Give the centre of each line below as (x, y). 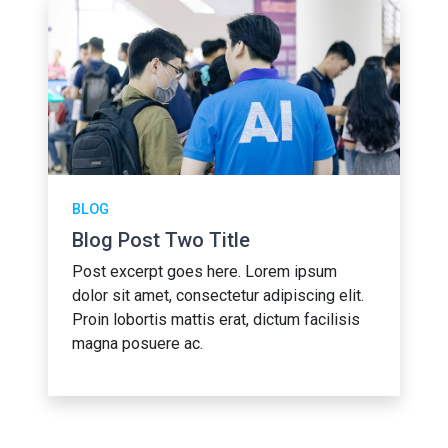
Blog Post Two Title (161, 240)
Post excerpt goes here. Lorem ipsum (204, 271)
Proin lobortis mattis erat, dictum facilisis (216, 319)
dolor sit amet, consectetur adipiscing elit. (218, 295)
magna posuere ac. (137, 343)
